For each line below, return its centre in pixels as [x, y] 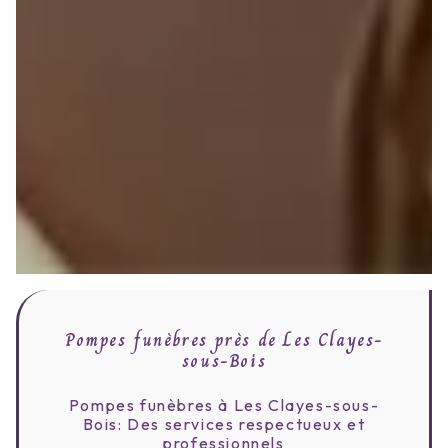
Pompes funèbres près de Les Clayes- [223, 339]
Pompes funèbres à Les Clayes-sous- [224, 404]
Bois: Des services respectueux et [224, 423]
